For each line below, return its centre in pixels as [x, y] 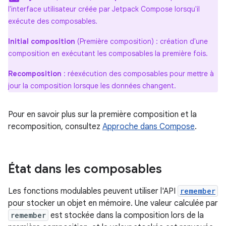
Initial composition [42, 41]
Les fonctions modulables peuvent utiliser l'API [93, 191]
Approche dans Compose [149, 127]
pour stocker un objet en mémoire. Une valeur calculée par [113, 203]
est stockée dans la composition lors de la [126, 215]
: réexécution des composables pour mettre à [138, 74]
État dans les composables [85, 169]
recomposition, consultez [55, 127]
